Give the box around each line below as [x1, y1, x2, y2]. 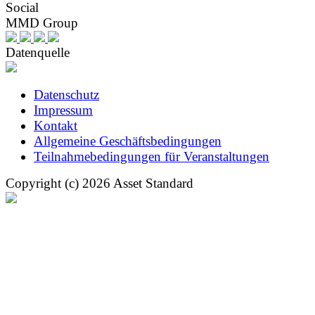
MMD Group [6, 15, 78, 31]
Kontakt [34, 118, 77, 134]
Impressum [34, 103, 93, 118]
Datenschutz [34, 87, 99, 103]
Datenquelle [6, 45, 70, 60]
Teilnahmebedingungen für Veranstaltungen [34, 149, 269, 165]
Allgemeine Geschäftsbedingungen [34, 134, 221, 149]
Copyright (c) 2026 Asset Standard [6, 176, 193, 191]
